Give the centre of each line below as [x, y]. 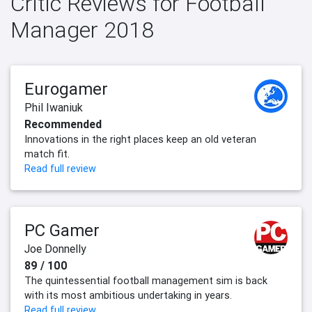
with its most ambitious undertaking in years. [128, 296]
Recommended [63, 124]
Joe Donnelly [55, 249]
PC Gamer [62, 231]
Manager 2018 [82, 30]
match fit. [47, 154]
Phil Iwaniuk [54, 108]
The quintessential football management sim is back [146, 281]
